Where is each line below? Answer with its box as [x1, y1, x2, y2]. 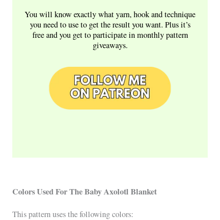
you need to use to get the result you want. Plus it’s [29, 19, 191, 30]
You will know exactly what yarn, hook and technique [25, 8, 195, 20]
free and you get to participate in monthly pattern [32, 29, 188, 40]
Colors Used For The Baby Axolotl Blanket [12, 186, 157, 198]
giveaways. [92, 39, 128, 51]
